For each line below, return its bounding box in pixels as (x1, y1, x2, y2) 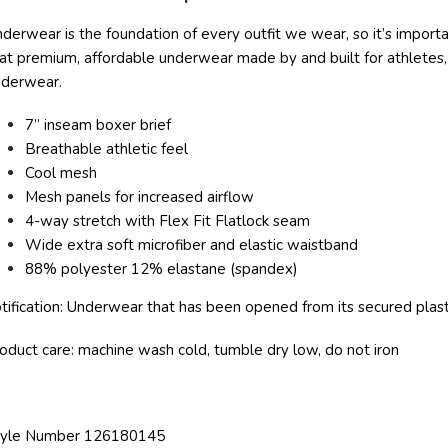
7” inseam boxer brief (25, 115, 171, 135)
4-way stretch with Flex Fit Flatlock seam (25, 211, 310, 231)
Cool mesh (25, 163, 97, 183)
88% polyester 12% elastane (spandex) (25, 259, 298, 279)
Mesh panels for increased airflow (25, 187, 254, 207)
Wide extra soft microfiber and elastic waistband (25, 235, 358, 255)
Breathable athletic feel (25, 139, 188, 159)
